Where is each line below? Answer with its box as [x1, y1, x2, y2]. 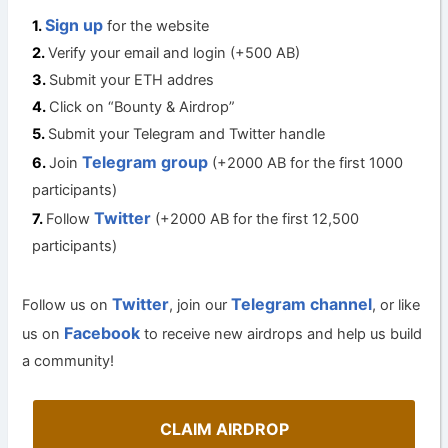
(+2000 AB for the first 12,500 [151, 210, 360, 229]
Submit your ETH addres [49, 71, 215, 90]
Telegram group [82, 152, 209, 173]
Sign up [45, 15, 104, 36]
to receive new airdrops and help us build [140, 325, 423, 344]
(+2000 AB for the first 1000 [208, 154, 404, 173]
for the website [103, 17, 210, 36]
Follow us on [22, 296, 113, 315]
